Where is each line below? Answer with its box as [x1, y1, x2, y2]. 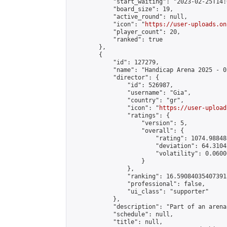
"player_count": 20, [70, 28, 180, 35]
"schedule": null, [70, 211, 173, 218]
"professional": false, [70, 180, 205, 187]
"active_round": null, [70, 13, 187, 20]
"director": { [70, 74, 159, 81]
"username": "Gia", [70, 89, 191, 96]
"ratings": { [70, 112, 170, 119]
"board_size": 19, [70, 6, 173, 13]
